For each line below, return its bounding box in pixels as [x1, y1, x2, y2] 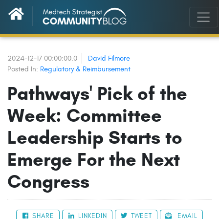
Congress [7, 170, 89, 193]
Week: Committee [7, 104, 162, 127]
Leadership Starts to [7, 126, 182, 149]
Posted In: [7, 65, 40, 73]
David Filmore [88, 54, 130, 63]
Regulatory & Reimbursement [40, 65, 131, 73]
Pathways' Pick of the [7, 82, 187, 105]
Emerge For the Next [7, 148, 180, 171]
